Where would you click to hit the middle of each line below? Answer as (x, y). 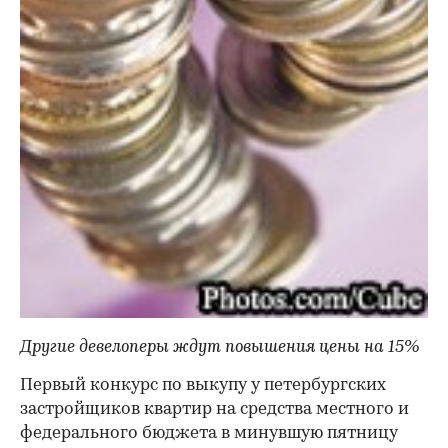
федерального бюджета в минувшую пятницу (209, 434)
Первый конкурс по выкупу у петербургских (203, 386)
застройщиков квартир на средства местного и (214, 410)
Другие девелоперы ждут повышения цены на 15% (219, 348)
